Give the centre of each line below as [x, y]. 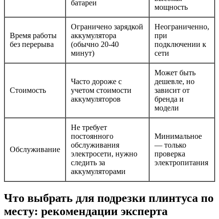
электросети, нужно [104, 154]
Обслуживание [35, 150]
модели [167, 108]
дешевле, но [175, 82]
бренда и [169, 99]
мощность [171, 7]
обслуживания [95, 145]
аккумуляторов [96, 99]
